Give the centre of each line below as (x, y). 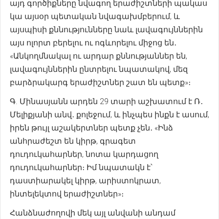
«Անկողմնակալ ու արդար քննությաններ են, (99, 56)
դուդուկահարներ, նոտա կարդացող (84, 154)
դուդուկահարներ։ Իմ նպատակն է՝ (81, 167)
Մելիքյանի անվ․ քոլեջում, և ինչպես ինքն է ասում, (109, 114)
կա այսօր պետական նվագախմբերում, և (95, 16)
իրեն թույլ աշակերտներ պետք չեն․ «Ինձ (91, 128)
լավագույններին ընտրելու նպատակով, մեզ (99, 69)
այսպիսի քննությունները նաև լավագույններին (106, 29)
